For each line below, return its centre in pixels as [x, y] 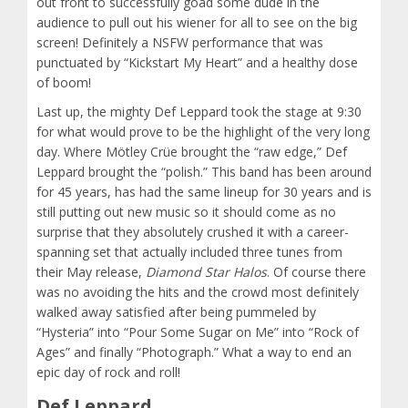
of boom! [64, 83]
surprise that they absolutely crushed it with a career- [193, 232]
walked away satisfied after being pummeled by [176, 312]
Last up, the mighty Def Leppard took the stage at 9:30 [199, 112]
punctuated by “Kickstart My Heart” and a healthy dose [197, 63]
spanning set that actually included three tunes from [189, 252]
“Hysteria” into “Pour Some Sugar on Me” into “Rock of [198, 332]
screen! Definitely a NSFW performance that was [180, 43]
